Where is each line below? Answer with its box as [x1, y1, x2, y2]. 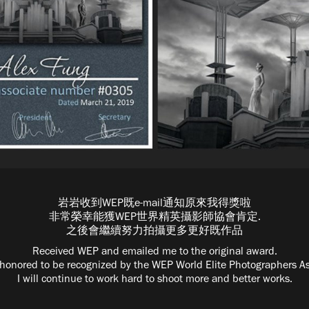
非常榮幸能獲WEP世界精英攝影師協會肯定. [48, 209, 261, 223]
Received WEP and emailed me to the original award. [32, 243, 277, 257]
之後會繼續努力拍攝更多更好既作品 [66, 223, 243, 237]
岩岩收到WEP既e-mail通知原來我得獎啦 [58, 195, 251, 209]
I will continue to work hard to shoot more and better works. [17, 271, 292, 285]
